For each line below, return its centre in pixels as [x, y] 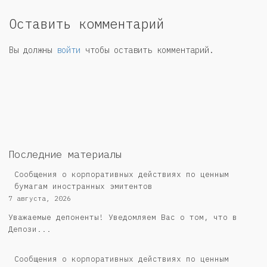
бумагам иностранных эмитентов [83, 187]
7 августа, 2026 [40, 199]
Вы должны [33, 50]
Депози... [30, 229]
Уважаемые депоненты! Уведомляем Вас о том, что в [123, 217]
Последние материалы [65, 155]
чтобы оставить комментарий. [147, 50]
